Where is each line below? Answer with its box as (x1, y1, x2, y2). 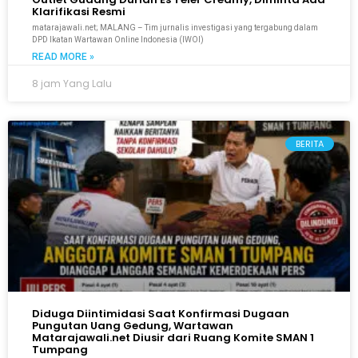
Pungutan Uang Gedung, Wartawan (32, 318, 233, 334)
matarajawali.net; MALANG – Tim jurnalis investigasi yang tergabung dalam (32, 23, 318, 33)
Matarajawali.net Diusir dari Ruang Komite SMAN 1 (32, 330, 314, 346)
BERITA (295, 137, 324, 150)
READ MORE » (32, 51, 94, 63)
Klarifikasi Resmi (32, 4, 125, 20)
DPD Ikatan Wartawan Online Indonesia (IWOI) (32, 35, 204, 45)
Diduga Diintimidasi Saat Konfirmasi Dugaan (32, 306, 289, 322)
